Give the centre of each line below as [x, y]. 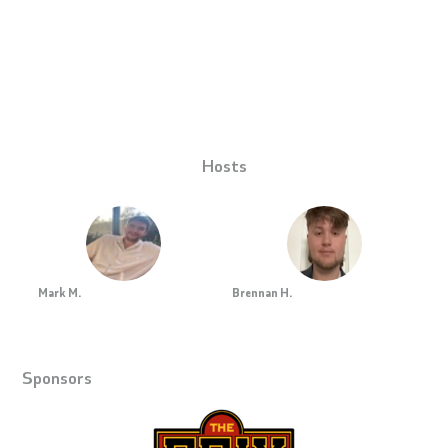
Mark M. [60, 291]
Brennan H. [261, 291]
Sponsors [57, 376]
